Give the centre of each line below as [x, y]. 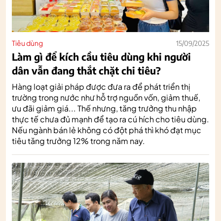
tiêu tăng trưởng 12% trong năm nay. [78, 141]
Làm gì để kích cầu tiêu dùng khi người [101, 56]
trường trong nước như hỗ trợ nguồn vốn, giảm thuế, [106, 97]
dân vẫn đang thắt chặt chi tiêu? [86, 70]
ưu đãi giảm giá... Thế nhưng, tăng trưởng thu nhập [104, 108]
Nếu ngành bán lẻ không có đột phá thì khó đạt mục [107, 130]
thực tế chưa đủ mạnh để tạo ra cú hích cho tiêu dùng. [110, 119]
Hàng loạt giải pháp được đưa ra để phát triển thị [101, 86]
